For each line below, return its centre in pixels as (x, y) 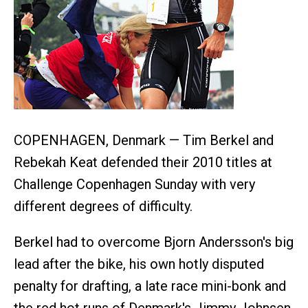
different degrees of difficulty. (103, 206)
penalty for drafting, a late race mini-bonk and (150, 286)
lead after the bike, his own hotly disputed (139, 264)
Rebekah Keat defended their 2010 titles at (143, 162)
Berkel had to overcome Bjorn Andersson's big (154, 242)
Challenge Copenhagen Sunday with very (134, 184)
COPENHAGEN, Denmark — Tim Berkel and (144, 140)
